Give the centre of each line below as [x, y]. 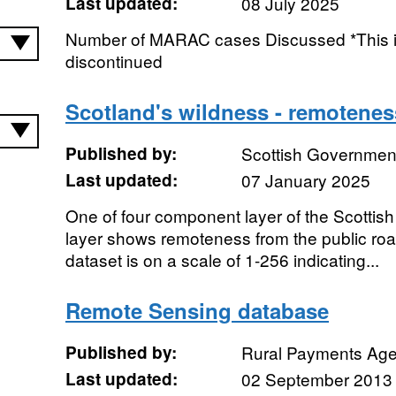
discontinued [114, 61]
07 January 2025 [305, 180]
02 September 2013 [316, 379]
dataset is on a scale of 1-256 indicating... [222, 259]
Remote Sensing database [197, 310]
